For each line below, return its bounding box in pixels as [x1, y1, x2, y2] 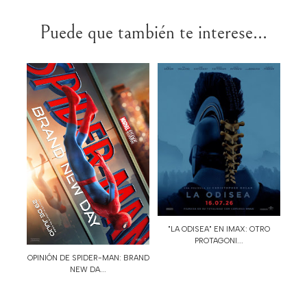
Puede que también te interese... [39, 21, 267, 44]
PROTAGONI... [194, 236, 243, 246]
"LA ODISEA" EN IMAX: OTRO [167, 225, 270, 234]
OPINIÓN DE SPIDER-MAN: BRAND [27, 254, 149, 263]
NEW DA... [70, 265, 107, 275]
